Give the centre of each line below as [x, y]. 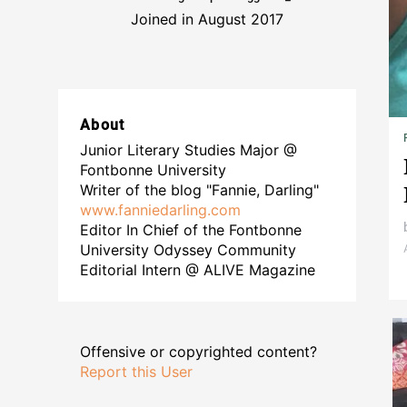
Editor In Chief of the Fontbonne [191, 230]
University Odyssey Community [188, 250]
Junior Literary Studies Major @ [189, 150]
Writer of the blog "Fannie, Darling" [199, 190]
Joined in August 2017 [207, 20]
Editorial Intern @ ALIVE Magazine [198, 270]
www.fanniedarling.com [160, 210]
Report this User [136, 372]
